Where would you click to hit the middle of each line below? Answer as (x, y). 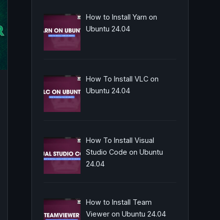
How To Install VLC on (122, 79)
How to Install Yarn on (121, 17)
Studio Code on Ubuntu (124, 152)
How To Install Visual (120, 140)
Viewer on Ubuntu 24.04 (126, 214)
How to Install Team (119, 202)
